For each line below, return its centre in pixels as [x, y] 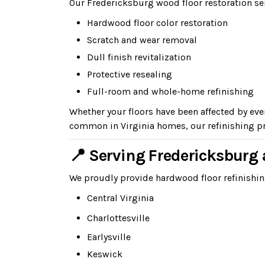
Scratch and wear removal [142, 40]
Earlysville [109, 237]
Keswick [105, 254]
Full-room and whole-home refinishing [170, 91]
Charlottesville [118, 218]
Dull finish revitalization [139, 57]
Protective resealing [130, 74]
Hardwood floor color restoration [157, 23]
